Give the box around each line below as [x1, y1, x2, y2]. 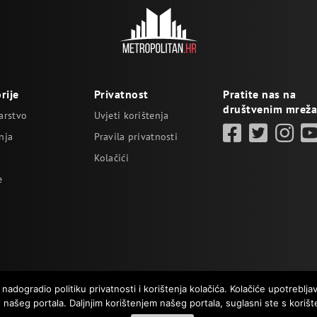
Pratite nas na [223, 87, 296, 101]
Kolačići [93, 151, 129, 164]
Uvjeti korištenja [93, 109, 169, 122]
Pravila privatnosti [93, 130, 178, 143]
